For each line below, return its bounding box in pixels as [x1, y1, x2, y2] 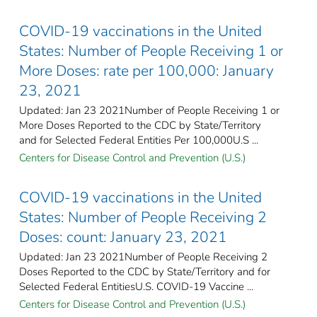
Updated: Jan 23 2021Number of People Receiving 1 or [19, 103, 279, 117]
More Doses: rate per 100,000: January [19, 60, 274, 81]
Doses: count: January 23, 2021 [19, 226, 227, 247]
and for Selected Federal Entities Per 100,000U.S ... [19, 132, 258, 147]
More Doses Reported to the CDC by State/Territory [19, 117, 261, 132]
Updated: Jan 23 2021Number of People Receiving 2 [19, 249, 267, 264]
